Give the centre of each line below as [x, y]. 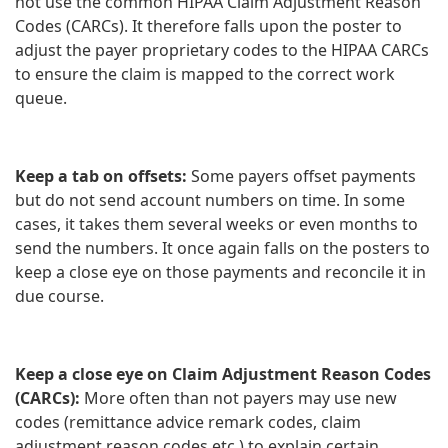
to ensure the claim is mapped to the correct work [205, 73]
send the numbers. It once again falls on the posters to [222, 247]
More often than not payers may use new [238, 397]
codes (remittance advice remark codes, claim [188, 421]
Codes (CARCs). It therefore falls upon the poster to [208, 25]
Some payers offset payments [303, 175]
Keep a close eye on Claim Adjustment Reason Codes [223, 373]
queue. [41, 97]
